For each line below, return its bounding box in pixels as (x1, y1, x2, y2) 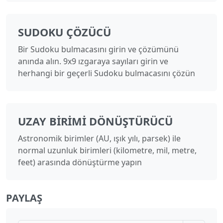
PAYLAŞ (6, 191, 42, 205)
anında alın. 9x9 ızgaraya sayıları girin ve (18, 56, 168, 67)
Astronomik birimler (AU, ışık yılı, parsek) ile (18, 133, 181, 144)
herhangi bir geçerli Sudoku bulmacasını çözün (18, 68, 195, 79)
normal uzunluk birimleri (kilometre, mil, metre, (18, 145, 197, 156)
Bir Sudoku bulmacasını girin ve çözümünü (18, 44, 179, 55)
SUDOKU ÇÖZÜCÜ (18, 25, 111, 40)
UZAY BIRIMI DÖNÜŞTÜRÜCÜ (18, 114, 173, 129)
